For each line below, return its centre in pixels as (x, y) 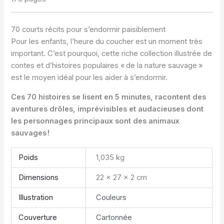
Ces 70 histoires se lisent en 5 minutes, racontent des (109, 97)
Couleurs (111, 198)
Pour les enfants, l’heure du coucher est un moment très (107, 42)
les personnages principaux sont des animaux (95, 121)
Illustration (35, 198)
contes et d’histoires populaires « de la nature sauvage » (107, 66)
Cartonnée (114, 218)
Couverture (37, 218)
